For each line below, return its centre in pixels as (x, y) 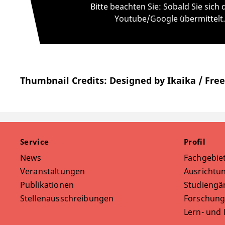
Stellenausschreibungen (67, 199)
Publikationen (47, 185)
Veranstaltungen (53, 172)
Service (36, 142)
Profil (196, 142)
